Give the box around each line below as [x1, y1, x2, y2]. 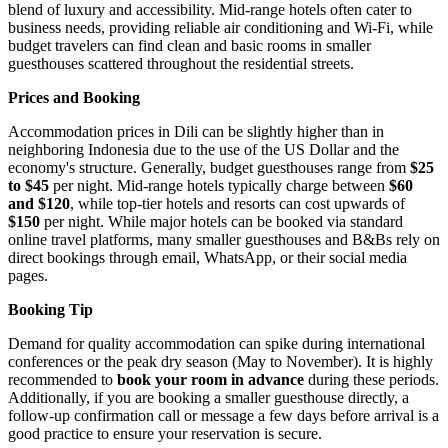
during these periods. [304, 370, 439, 388]
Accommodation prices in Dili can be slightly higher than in [8, 122, 384, 140]
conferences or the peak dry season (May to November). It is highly [8, 352, 433, 370]
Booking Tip [8, 300, 93, 318]
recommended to [8, 370, 117, 388]
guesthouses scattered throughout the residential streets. [8, 54, 354, 72]
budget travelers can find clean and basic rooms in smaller [8, 36, 371, 54]
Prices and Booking [8, 88, 140, 106]
